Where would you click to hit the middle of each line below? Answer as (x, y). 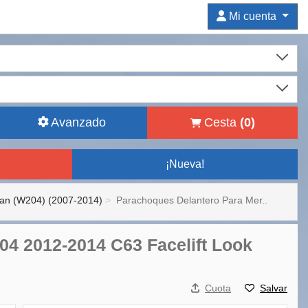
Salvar (274, 288)
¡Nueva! (185, 164)
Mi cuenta (253, 16)
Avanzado (78, 122)
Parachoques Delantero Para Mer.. (192, 200)
